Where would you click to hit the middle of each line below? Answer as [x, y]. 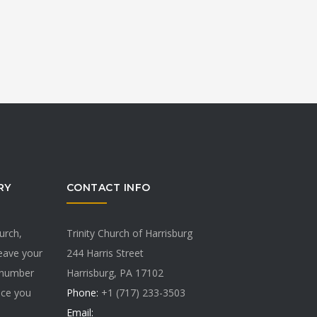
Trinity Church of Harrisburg [129, 233]
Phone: [82, 292]
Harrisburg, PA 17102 [115, 272]
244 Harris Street [105, 253]
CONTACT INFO [108, 187]
